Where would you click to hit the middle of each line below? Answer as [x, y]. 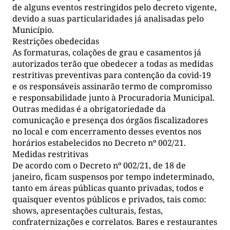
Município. [33, 30]
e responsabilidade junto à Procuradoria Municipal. [113, 97]
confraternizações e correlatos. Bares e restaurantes [115, 222]
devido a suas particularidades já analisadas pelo [108, 18]
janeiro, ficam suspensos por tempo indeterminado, [113, 176]
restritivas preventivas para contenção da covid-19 [112, 75]
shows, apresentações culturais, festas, [88, 210]
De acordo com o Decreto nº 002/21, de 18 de [99, 165]
